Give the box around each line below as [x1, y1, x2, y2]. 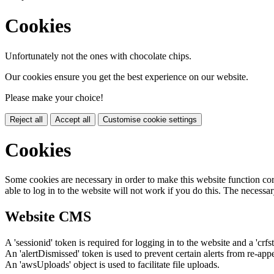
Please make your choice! [5, 92, 103, 103]
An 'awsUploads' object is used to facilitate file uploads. [5, 259, 220, 270]
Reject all [10, 114, 43, 124]
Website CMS [5, 209, 91, 225]
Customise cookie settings [103, 114, 197, 124]
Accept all [55, 114, 91, 124]
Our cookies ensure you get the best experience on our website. [5, 71, 248, 82]
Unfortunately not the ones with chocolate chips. [5, 50, 191, 61]
